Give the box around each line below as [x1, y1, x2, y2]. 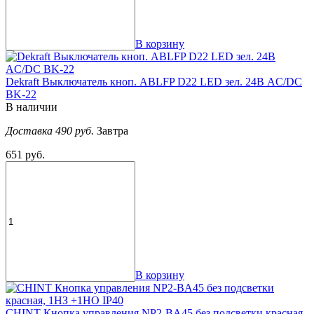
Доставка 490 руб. [6, 125, 97, 137]
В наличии [6, 101, 57, 114]
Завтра [97, 125, 128, 137]
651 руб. [6, 149, 45, 161]
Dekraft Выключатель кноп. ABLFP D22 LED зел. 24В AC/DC [6, 76, 302, 88]
